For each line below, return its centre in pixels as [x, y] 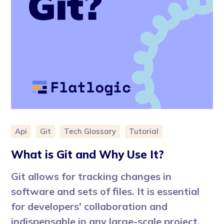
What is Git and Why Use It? [88, 154]
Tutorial [144, 131]
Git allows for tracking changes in [91, 176]
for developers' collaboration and [89, 206]
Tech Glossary [90, 131]
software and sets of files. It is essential [105, 191]
